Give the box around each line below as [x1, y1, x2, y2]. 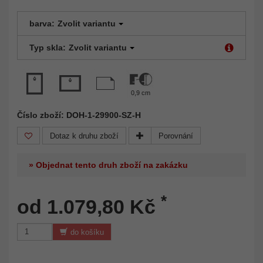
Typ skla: [29, 42, 66, 52]
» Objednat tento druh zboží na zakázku [29, 160, 188, 170]
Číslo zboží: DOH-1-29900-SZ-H [17, 110, 141, 120]
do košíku [70, 227, 104, 237]
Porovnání [159, 131, 193, 140]
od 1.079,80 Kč [17, 195, 161, 218]
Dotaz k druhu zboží [50, 131, 119, 140]
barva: [29, 18, 55, 28]
